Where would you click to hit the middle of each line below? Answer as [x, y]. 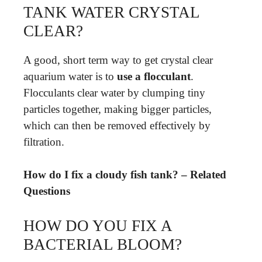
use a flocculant [154, 76]
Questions [47, 191]
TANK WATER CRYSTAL [111, 12]
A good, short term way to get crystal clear [118, 60]
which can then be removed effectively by [117, 125]
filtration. [44, 142]
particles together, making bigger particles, [118, 109]
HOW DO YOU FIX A [98, 225]
